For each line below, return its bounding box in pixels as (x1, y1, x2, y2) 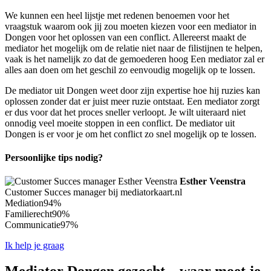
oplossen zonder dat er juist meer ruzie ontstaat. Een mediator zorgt (5, 96, 260, 106)
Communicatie (5, 220, 60, 230)
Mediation (5, 198, 44, 209)
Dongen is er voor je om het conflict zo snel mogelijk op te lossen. (5, 128, 256, 139)
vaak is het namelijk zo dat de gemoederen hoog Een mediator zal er (5, 53, 264, 64)
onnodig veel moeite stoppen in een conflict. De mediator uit (5, 117, 235, 128)
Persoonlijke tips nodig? (5, 152, 103, 163)
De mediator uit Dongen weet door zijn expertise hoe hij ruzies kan (5, 85, 260, 96)
